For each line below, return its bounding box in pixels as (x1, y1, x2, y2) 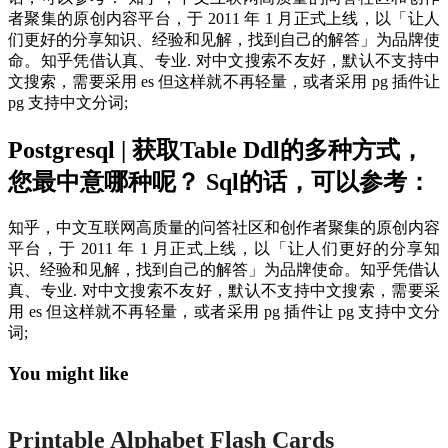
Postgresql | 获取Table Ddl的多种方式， (8, 137, 424, 164)
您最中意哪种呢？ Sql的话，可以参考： (8, 169, 431, 196)
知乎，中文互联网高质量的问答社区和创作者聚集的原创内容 (8, 219, 440, 237)
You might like (8, 363, 128, 385)
